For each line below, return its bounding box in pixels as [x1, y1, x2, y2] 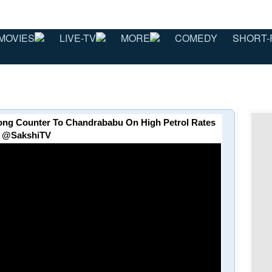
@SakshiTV [2, 130, 52, 141]
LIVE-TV [59, 30, 96, 45]
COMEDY [175, 30, 217, 45]
